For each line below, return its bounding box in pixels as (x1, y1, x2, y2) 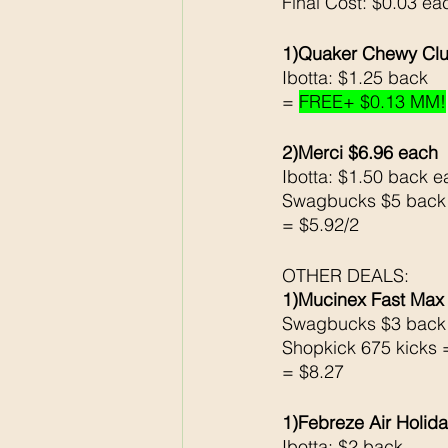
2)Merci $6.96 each (282, 141, 443, 165)
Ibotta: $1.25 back (282, 66, 433, 90)
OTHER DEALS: (282, 264, 414, 288)
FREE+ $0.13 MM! (299, 90, 446, 114)
